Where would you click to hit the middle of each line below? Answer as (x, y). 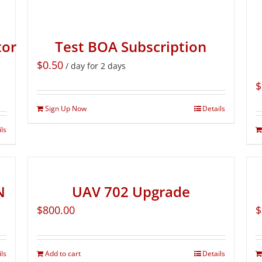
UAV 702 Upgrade (131, 191)
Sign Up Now (66, 108)
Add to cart (63, 253)
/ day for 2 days (96, 65)
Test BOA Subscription (131, 46)
